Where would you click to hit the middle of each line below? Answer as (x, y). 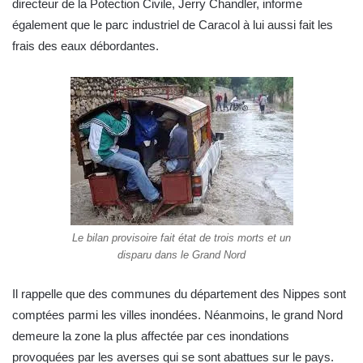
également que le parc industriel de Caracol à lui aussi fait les (173, 25)
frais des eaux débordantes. (85, 46)
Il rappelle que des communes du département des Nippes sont (179, 294)
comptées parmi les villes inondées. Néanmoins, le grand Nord (177, 315)
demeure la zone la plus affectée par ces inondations (151, 336)
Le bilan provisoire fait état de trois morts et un (181, 238)
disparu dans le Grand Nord (181, 255)
